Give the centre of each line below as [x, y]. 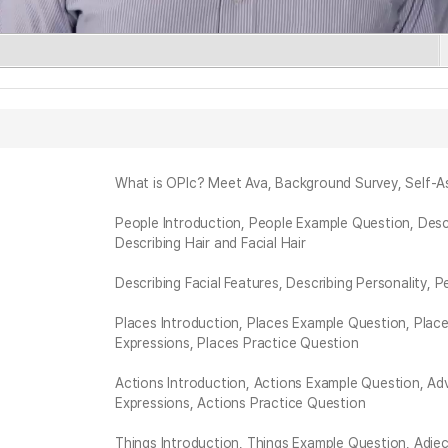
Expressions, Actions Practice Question [240, 403]
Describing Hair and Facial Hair [210, 243]
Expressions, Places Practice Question [237, 343]
